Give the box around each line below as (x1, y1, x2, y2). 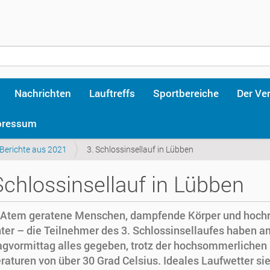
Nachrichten (14, 86, 71, 100)
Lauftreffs (89, 86, 135, 100)
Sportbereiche (153, 86, 219, 100)
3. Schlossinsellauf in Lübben (87, 143, 193, 155)
